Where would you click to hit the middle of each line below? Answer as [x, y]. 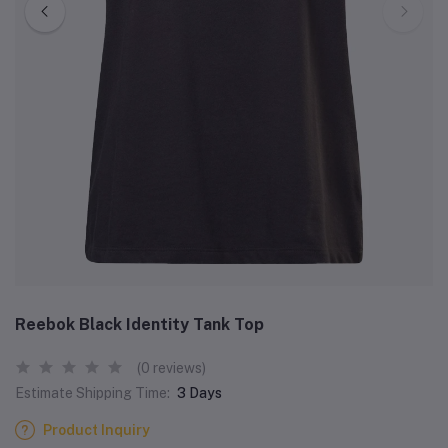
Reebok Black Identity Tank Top [139, 324]
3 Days [199, 392]
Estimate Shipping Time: [92, 392]
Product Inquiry [96, 429]
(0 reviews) [171, 367]
